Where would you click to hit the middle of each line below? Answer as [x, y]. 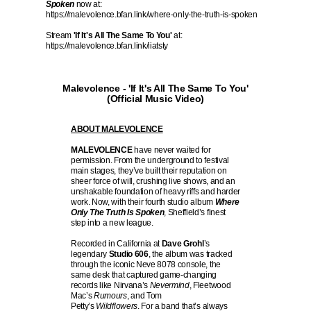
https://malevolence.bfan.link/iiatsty [107, 46]
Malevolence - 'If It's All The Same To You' [155, 88]
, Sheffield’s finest [195, 212]
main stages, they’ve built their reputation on [149, 171]
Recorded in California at [116, 244]
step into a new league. [112, 223]
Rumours [110, 296]
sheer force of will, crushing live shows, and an [153, 181]
